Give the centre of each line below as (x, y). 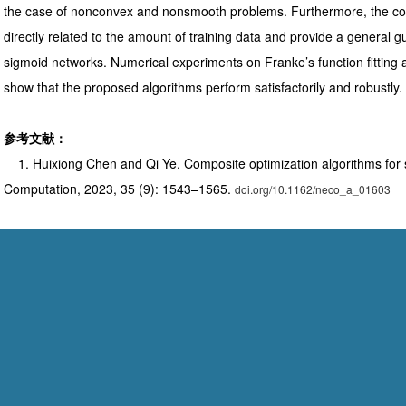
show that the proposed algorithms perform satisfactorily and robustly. (203, 87)
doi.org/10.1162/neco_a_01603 (313, 189)
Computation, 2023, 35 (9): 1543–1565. (119, 188)
